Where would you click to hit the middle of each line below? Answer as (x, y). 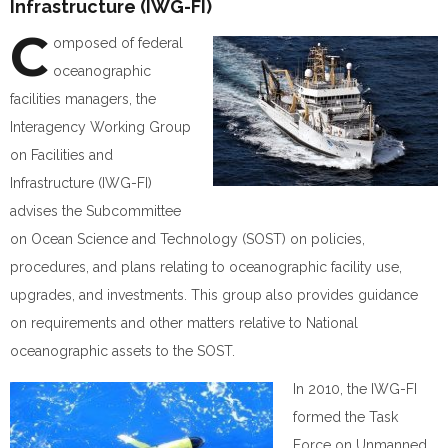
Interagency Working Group (100, 127)
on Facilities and (61, 155)
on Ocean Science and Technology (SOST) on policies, (187, 239)
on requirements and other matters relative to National (184, 323)
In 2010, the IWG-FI (355, 389)
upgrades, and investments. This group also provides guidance (214, 295)
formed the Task (345, 417)
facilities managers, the (83, 99)
